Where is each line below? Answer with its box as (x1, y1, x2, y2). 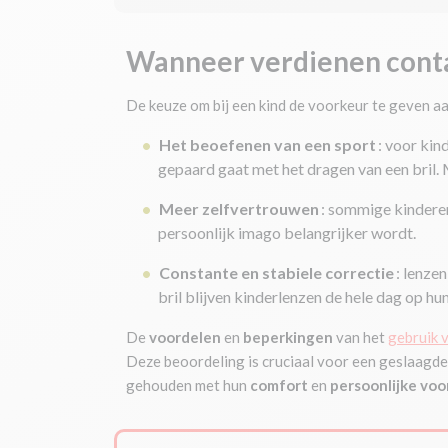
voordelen (149, 328, 221, 346)
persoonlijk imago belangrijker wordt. (158, 223, 416, 242)
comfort (250, 376, 308, 394)
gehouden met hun (126, 376, 250, 394)
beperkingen (243, 328, 333, 346)
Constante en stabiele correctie (159, 263, 394, 282)
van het (333, 328, 388, 346)
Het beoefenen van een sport (159, 135, 376, 154)
